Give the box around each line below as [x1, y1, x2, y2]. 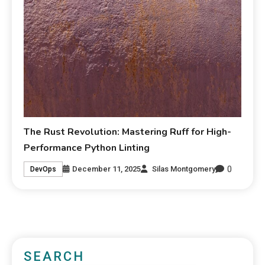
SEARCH [24, 248, 85, 264]
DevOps [30, 165, 57, 174]
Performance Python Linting [24, 141, 150, 154]
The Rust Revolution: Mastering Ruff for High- [24, 125, 232, 138]
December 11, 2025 [72, 164, 141, 174]
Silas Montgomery [152, 164, 216, 174]
